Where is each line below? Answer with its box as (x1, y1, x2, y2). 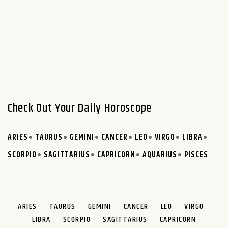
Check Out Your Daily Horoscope (8, 99, 152, 118)
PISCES (184, 149, 208, 162)
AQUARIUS (142, 149, 177, 162)
